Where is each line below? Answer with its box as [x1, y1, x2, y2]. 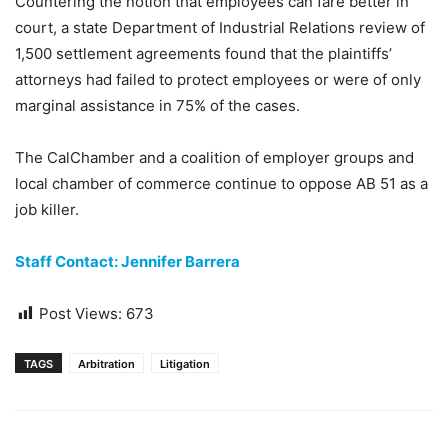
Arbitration [78, 357, 135, 371]
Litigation [160, 357, 210, 371]
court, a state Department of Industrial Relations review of [15, 18, 425, 37]
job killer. [15, 200, 79, 219]
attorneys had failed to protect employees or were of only [15, 70, 421, 89]
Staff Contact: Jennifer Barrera [15, 252, 240, 271]
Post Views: [39, 304, 122, 323]
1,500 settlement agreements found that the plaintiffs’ [15, 44, 392, 63]
